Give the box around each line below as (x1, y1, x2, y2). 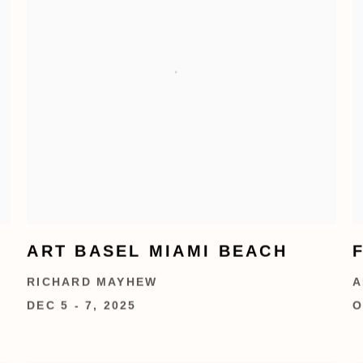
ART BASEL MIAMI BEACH (27, 241, 288, 260)
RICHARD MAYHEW (27, 275, 158, 288)
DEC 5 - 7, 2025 (27, 299, 137, 312)
